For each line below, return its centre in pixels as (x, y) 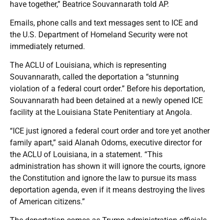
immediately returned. (47, 46)
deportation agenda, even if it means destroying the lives (107, 190)
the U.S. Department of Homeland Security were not (99, 34)
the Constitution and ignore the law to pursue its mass (103, 178)
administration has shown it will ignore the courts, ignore (108, 166)
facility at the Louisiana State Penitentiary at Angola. (101, 112)
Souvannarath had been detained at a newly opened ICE (106, 100)
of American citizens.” (47, 201)
